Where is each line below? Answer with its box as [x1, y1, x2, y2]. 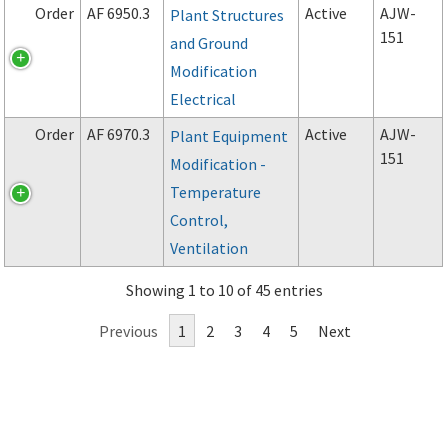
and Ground [170, 33, 249, 54]
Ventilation [170, 238, 249, 259]
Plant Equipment [170, 126, 289, 147]
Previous [99, 321, 158, 342]
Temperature [170, 182, 262, 203]
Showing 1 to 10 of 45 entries [125, 280, 323, 301]
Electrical [170, 89, 237, 110]
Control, [170, 210, 229, 231]
